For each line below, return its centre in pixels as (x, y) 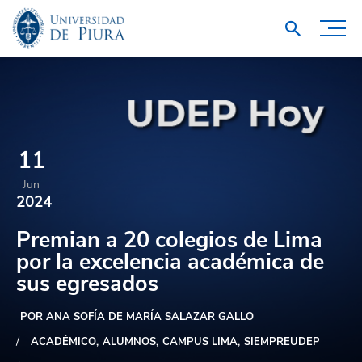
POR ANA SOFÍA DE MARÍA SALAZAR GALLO (137, 317)
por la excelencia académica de (170, 262)
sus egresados (87, 284)
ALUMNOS (129, 342)
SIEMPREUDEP (282, 342)
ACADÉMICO (63, 342)
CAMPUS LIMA (200, 342)
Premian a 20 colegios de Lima (169, 240)
